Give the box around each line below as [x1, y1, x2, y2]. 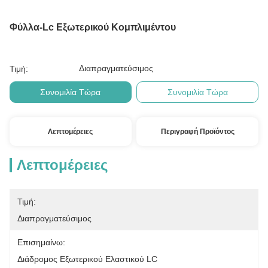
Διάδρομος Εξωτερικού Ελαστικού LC [17, 254, 157, 264]
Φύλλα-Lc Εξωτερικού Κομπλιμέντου [10, 22, 176, 32]
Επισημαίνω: [17, 237, 65, 247]
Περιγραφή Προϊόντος [160, 127, 234, 136]
